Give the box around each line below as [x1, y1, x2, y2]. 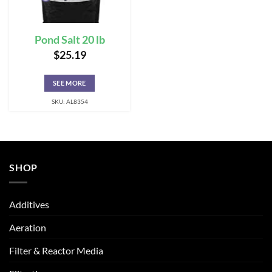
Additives [9, 198, 49, 210]
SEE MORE [53, 79, 86, 87]
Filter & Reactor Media [9, 244, 103, 256]
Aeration [9, 221, 46, 233]
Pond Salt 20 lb [34, 33, 105, 46]
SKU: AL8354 [51, 98, 88, 106]
